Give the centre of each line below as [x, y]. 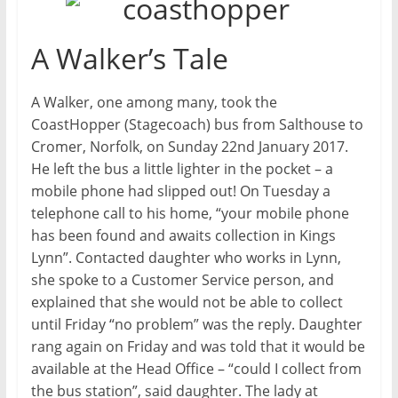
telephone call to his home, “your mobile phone [190, 213]
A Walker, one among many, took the [154, 102]
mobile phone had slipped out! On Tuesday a [180, 191]
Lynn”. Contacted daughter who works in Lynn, [186, 258]
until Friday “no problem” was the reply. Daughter [196, 324]
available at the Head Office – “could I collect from [196, 369]
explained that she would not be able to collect [187, 302]
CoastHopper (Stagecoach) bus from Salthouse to [197, 124]
